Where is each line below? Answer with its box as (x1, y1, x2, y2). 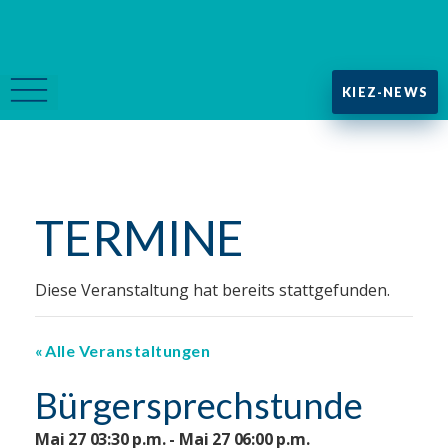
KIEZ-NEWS (342, 84, 428, 100)
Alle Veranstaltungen (45, 341, 210, 360)
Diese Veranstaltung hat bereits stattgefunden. (35, 279, 390, 301)
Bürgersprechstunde (35, 383, 363, 427)
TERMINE (35, 209, 245, 266)
